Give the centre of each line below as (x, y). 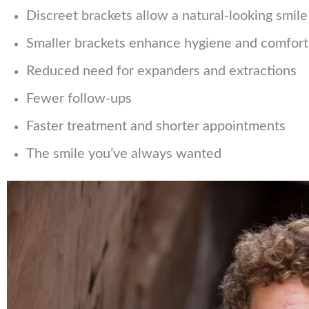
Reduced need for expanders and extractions (161, 71)
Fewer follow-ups (79, 98)
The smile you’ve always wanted (124, 153)
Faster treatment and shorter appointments (156, 126)
